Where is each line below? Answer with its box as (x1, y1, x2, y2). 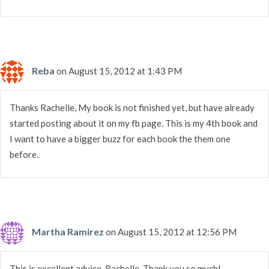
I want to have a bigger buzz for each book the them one (10, 133, 231, 144)
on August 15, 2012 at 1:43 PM (56, 65, 182, 76)
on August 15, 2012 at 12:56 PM (106, 226, 237, 237)
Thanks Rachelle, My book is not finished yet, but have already (10, 101, 255, 113)
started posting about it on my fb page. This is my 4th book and (10, 117, 258, 128)
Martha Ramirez (32, 225, 104, 237)
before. (10, 148, 38, 160)
